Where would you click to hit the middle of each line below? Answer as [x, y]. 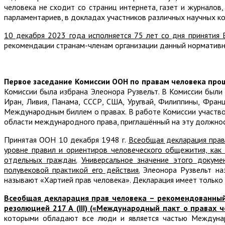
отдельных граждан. [40, 160]
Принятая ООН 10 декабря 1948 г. [66, 140]
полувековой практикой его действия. [72, 170]
